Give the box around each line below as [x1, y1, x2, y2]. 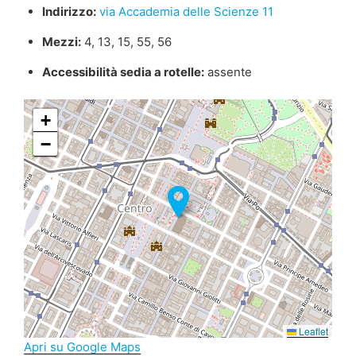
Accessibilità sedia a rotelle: [41, 64, 204, 79]
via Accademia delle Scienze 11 [99, 3, 273, 19]
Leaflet [296, 324, 328, 339]
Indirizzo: [41, 3, 96, 19]
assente [203, 64, 252, 79]
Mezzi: [41, 33, 81, 49]
